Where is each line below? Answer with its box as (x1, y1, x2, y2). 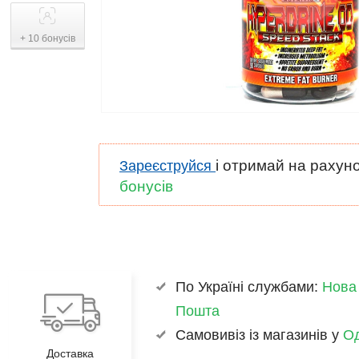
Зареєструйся (119, 158, 216, 174)
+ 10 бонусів (20, 32, 75, 44)
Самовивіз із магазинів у (175, 327, 343, 343)
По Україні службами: (175, 279, 322, 295)
